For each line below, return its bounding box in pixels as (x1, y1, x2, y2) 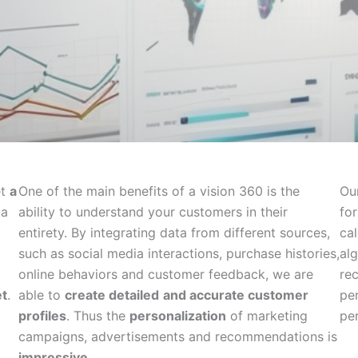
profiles (18, 308, 66, 324)
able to (18, 287, 65, 303)
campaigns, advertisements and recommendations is (18, 328, 337, 344)
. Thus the (66, 308, 129, 324)
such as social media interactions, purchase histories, (18, 245, 340, 261)
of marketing (225, 308, 308, 324)
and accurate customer (162, 287, 308, 303)
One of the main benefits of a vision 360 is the (18, 183, 300, 199)
